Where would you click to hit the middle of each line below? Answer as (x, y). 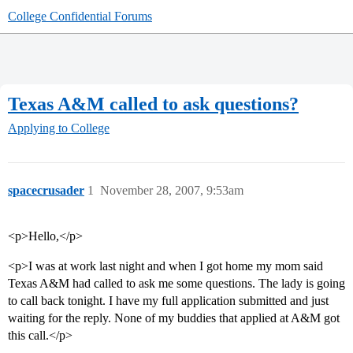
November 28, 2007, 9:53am (172, 191)
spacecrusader (46, 191)
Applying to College (59, 128)
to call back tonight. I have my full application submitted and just (168, 301)
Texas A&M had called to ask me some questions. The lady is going (176, 284)
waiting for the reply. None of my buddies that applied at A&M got (174, 318)
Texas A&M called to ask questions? (153, 104)
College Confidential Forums (80, 16)
